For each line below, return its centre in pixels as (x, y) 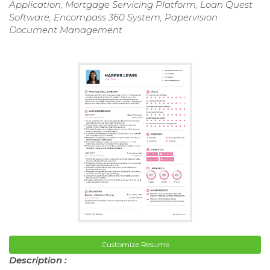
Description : (38, 260)
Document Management (66, 30)
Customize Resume (135, 245)
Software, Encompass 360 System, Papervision (113, 17)
